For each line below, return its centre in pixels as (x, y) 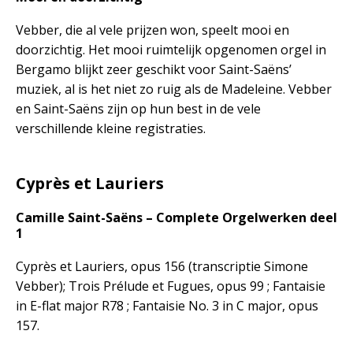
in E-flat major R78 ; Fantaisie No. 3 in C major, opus (167, 305)
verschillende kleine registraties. (111, 128)
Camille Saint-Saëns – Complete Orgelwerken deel (176, 217)
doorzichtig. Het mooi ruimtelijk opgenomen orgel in (171, 49)
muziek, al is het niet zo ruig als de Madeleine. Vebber (174, 89)
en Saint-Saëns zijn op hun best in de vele (138, 108)
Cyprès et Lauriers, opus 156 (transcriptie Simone (162, 266)
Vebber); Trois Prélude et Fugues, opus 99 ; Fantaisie (171, 286)
